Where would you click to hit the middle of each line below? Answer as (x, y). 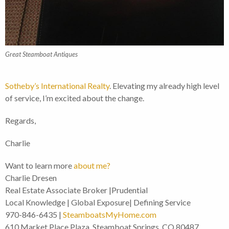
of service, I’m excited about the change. (75, 98)
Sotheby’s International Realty (57, 86)
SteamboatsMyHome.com (110, 215)
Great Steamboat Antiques (41, 54)
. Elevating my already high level (164, 86)
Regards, (20, 121)
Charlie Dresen (31, 178)
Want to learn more (39, 166)
